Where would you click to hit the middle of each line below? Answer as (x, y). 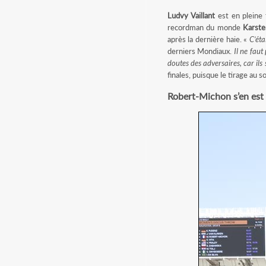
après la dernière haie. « (208, 39)
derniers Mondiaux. (200, 51)
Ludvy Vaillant (191, 15)
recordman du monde (205, 27)
